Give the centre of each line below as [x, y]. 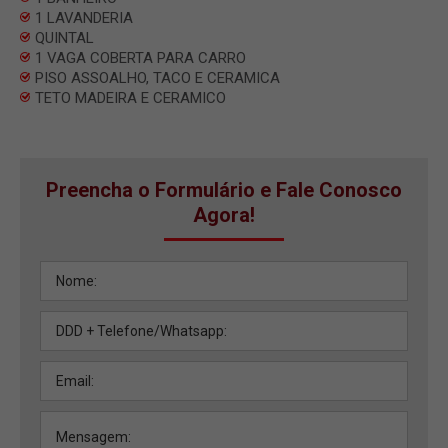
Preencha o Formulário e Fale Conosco [224, 189]
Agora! [224, 214]
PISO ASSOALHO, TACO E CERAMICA [157, 77]
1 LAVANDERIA [84, 17]
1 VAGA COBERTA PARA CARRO [140, 57]
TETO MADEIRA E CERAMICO [130, 97]
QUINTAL [64, 37]
